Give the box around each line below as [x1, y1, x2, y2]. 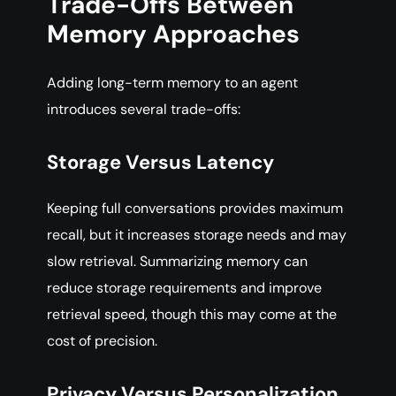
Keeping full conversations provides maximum [47, 199, 343, 218]
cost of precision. [47, 331, 157, 351]
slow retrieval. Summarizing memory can [47, 252, 308, 271]
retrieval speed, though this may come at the [47, 305, 337, 324]
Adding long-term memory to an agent [47, 73, 298, 93]
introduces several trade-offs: [47, 100, 240, 119]
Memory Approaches [47, 18, 300, 51]
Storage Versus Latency [47, 149, 274, 176]
